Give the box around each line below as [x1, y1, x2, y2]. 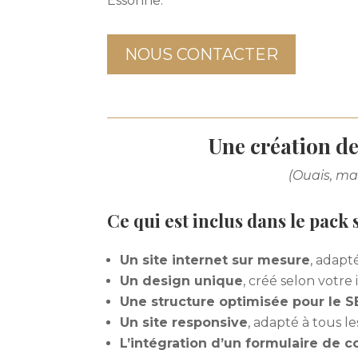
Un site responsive [120, 314, 249, 330]
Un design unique [120, 272, 244, 288]
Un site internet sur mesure [120, 252, 311, 268]
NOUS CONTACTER [125, 45, 279, 65]
